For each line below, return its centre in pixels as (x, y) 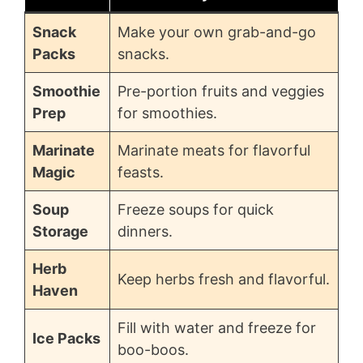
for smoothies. (167, 113)
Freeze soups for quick (196, 210)
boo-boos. (153, 350)
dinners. (145, 232)
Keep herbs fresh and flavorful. (224, 280)
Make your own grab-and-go (217, 32)
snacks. (143, 54)
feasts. (141, 173)
